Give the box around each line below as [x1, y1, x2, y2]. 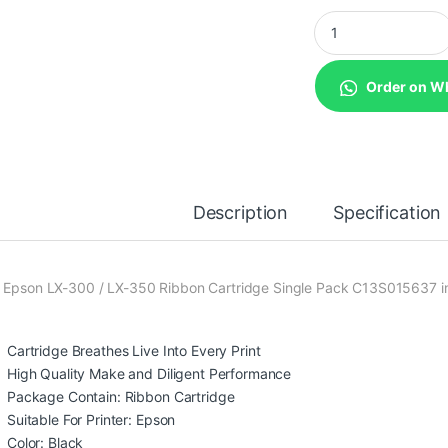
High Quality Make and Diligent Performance [7, 365, 292, 383]
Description [192, 202, 289, 224]
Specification [333, 202, 442, 224]
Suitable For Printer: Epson [7, 411, 176, 429]
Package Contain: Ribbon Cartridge [7, 388, 235, 406]
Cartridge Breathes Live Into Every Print [7, 342, 261, 360]
